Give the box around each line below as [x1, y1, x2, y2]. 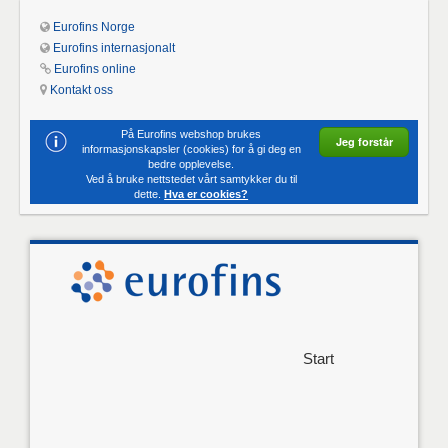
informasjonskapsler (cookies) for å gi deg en [81, 143, 301, 155]
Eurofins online [54, 62, 137, 76]
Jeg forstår [335, 134, 393, 149]
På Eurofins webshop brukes [121, 128, 262, 140]
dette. [134, 188, 165, 200]
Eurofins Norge [53, 20, 136, 34]
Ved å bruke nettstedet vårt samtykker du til [85, 173, 297, 185]
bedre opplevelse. [148, 158, 235, 170]
